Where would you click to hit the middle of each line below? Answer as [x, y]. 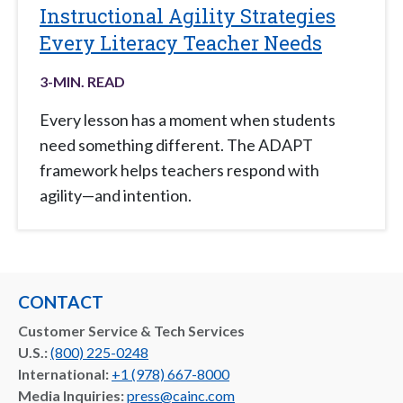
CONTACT [61, 302]
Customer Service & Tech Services [131, 331]
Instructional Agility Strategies [188, 16]
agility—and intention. [116, 196]
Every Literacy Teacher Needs [181, 43]
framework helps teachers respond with [179, 170]
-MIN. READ [86, 82]
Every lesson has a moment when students [188, 120]
